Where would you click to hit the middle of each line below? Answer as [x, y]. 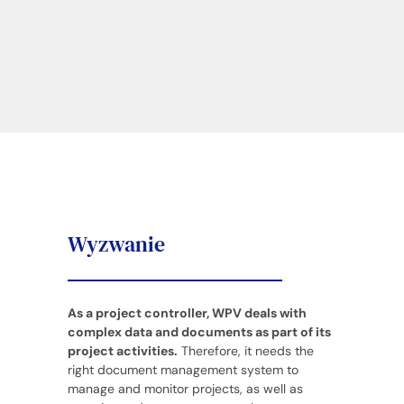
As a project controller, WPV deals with [187, 312]
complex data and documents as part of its [199, 331]
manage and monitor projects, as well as [185, 388]
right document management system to [183, 369]
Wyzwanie [116, 243]
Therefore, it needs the [245, 350]
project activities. [122, 350]
